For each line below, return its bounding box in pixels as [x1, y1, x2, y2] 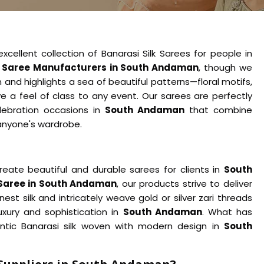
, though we [199, 61, 253, 74]
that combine [184, 103, 253, 116]
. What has [202, 205, 253, 218]
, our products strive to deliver [117, 177, 253, 190]
